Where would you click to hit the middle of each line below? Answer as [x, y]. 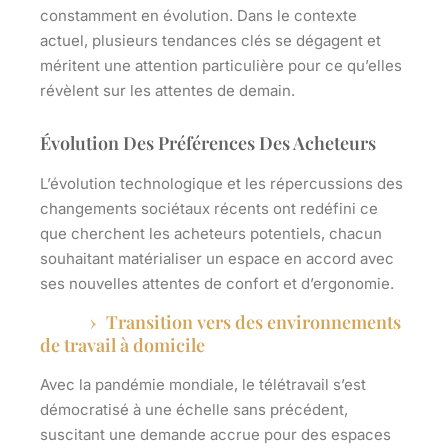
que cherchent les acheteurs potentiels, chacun [211, 234]
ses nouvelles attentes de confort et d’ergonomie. [217, 284]
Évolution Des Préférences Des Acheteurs [208, 143]
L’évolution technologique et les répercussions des [221, 184]
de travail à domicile [122, 345]
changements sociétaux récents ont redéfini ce [209, 209]
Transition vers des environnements [253, 322]
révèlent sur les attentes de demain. [167, 91]
